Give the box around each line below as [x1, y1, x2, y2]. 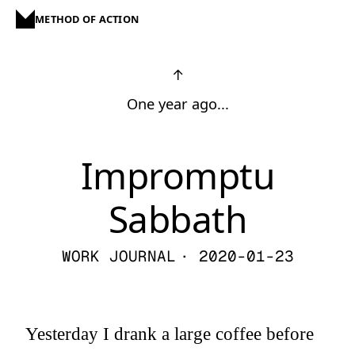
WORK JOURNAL [61, 246, 176, 266]
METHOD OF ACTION [35, 12, 139, 26]
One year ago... [126, 94, 229, 113]
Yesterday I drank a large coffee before [25, 323, 314, 344]
